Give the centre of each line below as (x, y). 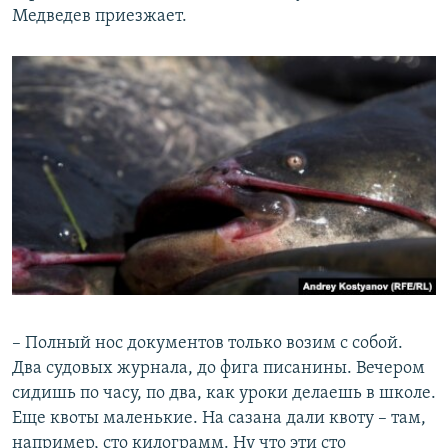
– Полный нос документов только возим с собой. (207, 343)
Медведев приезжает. (99, 16)
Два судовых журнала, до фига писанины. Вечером (218, 368)
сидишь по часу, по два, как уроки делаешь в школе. (224, 393)
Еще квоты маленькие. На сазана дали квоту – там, (219, 418)
